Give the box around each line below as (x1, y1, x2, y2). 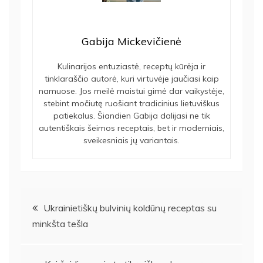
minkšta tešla (32, 218, 88, 230)
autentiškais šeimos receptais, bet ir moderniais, (39, 123, 224, 134)
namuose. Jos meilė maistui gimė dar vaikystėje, (39, 86, 224, 97)
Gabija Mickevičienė (82, 35, 181, 49)
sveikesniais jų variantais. (83, 135, 180, 146)
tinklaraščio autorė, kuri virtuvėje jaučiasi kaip (44, 73, 219, 85)
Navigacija (20, 190, 97, 218)
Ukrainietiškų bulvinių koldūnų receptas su (43, 202, 217, 214)
